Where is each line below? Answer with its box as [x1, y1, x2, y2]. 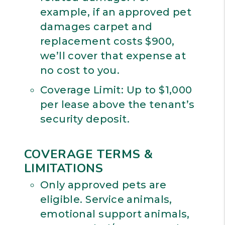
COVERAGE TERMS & [24, 146, 153, 162]
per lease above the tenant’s [40, 98, 195, 110]
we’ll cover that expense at [40, 50, 186, 62]
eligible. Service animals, [40, 193, 172, 205]
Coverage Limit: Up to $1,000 [40, 84, 192, 96]
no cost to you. [40, 64, 120, 76]
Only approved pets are [40, 179, 167, 191]
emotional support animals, [40, 208, 190, 220]
